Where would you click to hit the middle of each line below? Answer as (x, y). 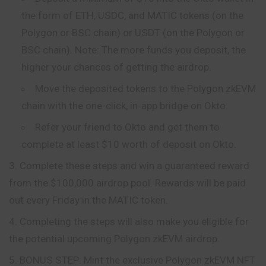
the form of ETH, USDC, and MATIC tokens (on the (132, 15)
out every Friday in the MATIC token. (88, 200)
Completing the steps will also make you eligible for (134, 221)
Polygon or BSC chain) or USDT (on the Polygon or (133, 32)
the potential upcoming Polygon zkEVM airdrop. (114, 238)
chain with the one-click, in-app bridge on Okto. (124, 105)
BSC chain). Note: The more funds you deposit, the (133, 50)
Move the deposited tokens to (102, 88)
